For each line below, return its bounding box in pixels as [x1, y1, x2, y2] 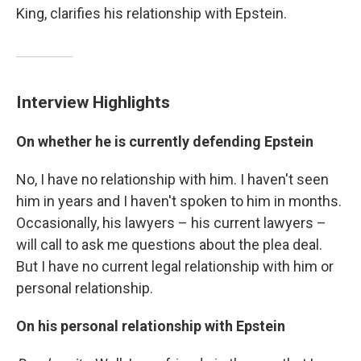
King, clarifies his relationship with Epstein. [16, 5, 287, 22]
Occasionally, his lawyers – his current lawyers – [16, 214, 326, 231]
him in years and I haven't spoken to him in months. [16, 193, 342, 210]
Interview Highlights [16, 92, 170, 112]
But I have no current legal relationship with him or [16, 258, 334, 275]
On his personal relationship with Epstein [16, 317, 285, 334]
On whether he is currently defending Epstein [16, 133, 313, 150]
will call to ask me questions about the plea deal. [16, 236, 322, 253]
